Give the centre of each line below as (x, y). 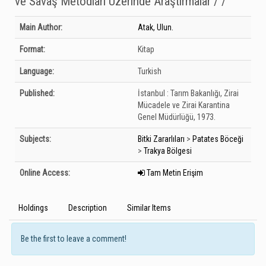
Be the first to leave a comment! (74, 239)
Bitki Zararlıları (161, 139)
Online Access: (45, 173)
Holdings (33, 208)
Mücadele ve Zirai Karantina (184, 105)
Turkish (150, 71)
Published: (37, 93)
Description (88, 208)
